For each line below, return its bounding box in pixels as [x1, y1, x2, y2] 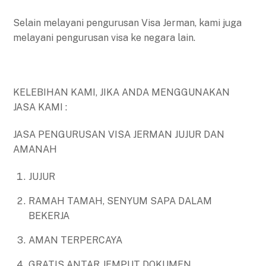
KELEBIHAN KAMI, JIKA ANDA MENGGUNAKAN [13, 86, 230, 98]
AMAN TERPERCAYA [28, 234, 122, 246]
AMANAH [13, 143, 58, 155]
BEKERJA [28, 210, 69, 221]
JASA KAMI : [13, 101, 68, 113]
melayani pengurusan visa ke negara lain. [13, 32, 196, 44]
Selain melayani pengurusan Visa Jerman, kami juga [13, 17, 242, 29]
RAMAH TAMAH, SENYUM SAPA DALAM [28, 195, 212, 207]
